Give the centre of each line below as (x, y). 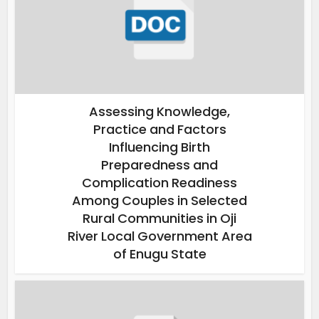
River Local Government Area (159, 236)
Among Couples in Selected (159, 201)
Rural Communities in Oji (159, 219)
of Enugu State (159, 254)
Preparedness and (159, 165)
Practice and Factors (159, 130)
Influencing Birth (159, 147)
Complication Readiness (159, 183)
